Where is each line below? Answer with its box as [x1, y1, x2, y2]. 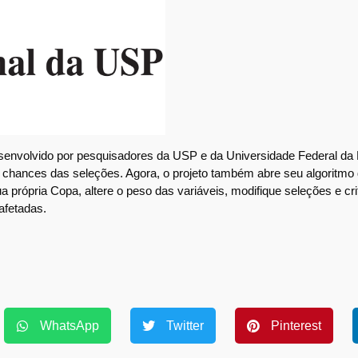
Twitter [166, 318, 204, 332]
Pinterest [271, 318, 321, 332]
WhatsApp [40, 318, 99, 332]
